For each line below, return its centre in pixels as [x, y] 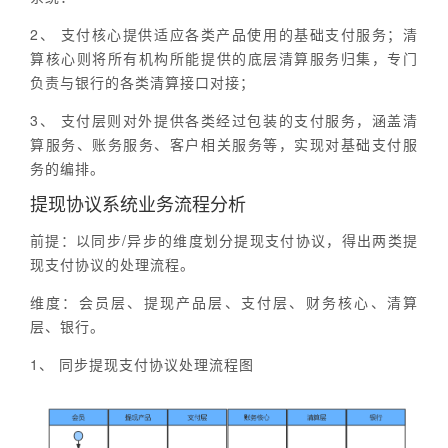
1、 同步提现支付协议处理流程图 [142, 364]
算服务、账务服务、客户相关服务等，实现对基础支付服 [224, 144]
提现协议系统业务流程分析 [138, 203]
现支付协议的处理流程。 [112, 264]
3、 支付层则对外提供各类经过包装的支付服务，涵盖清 [224, 120]
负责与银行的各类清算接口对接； [142, 82]
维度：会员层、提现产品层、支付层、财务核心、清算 [224, 302]
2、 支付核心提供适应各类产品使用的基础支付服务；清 [224, 34]
